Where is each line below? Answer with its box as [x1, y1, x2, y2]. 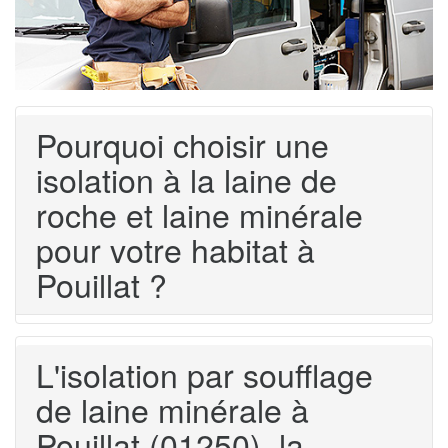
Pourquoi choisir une [36, 121, 329, 168]
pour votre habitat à [36, 226, 315, 273]
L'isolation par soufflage [36, 351, 373, 398]
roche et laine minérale [36, 191, 363, 238]
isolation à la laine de [36, 156, 337, 203]
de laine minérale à [36, 386, 309, 433]
